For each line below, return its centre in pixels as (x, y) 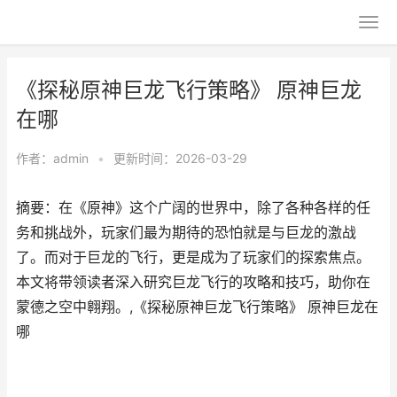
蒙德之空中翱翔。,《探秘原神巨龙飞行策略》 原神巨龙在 (197, 307)
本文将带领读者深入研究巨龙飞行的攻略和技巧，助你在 (193, 282)
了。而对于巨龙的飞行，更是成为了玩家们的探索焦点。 (193, 257)
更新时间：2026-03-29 (180, 158)
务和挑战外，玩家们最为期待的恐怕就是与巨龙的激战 (186, 233)
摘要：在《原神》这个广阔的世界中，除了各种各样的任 (193, 208)
